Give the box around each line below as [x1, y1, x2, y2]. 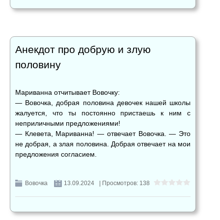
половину [15, 59, 61, 71]
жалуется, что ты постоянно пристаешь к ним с [15, 109, 191, 117]
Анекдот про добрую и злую [15, 44, 151, 55]
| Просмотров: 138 [99, 180, 150, 187]
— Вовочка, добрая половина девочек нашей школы [15, 99, 191, 107]
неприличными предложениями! [15, 119, 120, 128]
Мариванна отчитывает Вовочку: [15, 88, 120, 97]
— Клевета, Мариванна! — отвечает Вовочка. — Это [15, 130, 191, 138]
